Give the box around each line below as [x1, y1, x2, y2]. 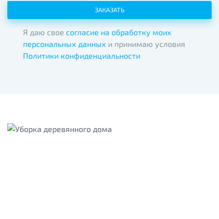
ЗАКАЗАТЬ [94, 6, 125, 14]
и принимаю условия [106, 39, 185, 49]
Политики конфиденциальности [22, 51, 140, 61]
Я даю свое [22, 27, 66, 37]
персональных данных [22, 39, 106, 49]
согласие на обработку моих [66, 27, 172, 37]
